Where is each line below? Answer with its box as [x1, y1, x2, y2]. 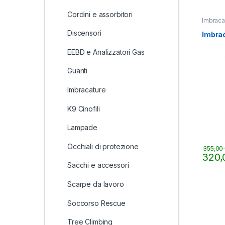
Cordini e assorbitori [67, 10, 133, 19]
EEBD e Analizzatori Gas [67, 47, 145, 56]
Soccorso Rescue [67, 198, 126, 207]
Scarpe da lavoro [67, 179, 124, 188]
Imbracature [67, 85, 106, 94]
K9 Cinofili [67, 104, 100, 113]
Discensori [67, 29, 101, 38]
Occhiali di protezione [67, 142, 139, 151]
